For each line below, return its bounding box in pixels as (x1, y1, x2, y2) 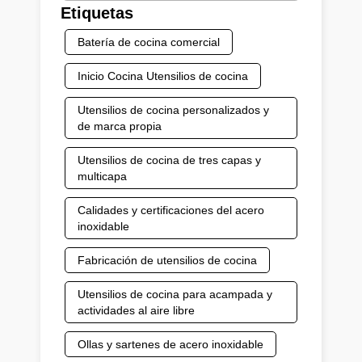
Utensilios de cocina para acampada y (78, 287, 272, 301)
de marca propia (78, 119, 162, 133)
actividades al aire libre (78, 303, 195, 317)
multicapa (78, 169, 127, 183)
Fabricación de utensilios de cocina (78, 253, 257, 267)
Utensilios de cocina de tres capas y (78, 153, 261, 166)
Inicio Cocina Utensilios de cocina (78, 69, 248, 82)
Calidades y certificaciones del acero (78, 203, 264, 217)
